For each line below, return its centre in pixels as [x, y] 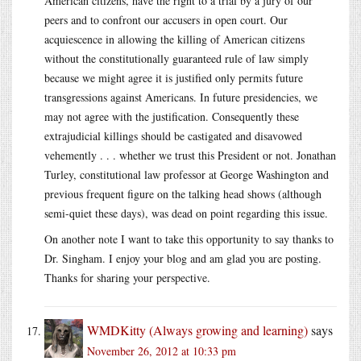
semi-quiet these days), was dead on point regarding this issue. [186, 213]
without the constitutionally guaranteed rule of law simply [176, 58]
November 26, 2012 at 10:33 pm [162, 351]
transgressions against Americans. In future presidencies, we [181, 97]
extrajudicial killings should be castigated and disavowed [173, 135]
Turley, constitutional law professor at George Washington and [187, 174]
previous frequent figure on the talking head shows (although [183, 193]
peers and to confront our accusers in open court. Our [166, 19]
